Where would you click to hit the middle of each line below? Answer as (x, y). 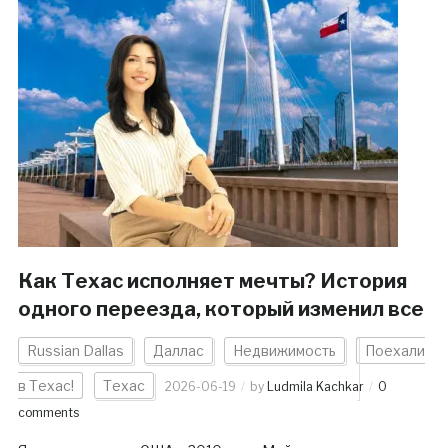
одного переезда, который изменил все (220, 309)
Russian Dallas (75, 351)
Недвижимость (284, 351)
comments (48, 413)
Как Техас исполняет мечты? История (212, 281)
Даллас (178, 351)
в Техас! (45, 386)
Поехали (394, 351)
